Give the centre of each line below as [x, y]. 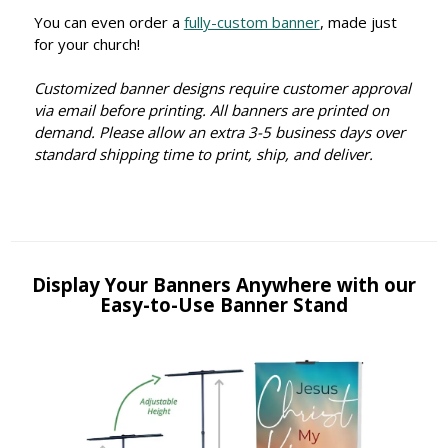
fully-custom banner [251, 21]
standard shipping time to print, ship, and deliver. [203, 154]
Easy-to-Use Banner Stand [224, 304]
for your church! [86, 43]
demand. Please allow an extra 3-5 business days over [219, 132]
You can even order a [108, 21]
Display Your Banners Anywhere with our [224, 284]
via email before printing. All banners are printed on [211, 110]
